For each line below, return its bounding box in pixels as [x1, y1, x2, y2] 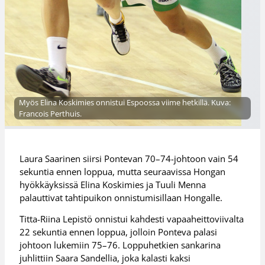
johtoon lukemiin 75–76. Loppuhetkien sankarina [20, 239, 221, 251]
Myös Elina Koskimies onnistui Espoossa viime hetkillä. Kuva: [19, 97, 231, 108]
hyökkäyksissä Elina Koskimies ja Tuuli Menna [20, 178, 206, 190]
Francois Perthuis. [19, 108, 82, 119]
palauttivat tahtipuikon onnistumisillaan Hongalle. [20, 191, 223, 203]
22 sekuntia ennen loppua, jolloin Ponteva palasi [20, 226, 218, 238]
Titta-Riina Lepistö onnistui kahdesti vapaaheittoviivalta [20, 213, 244, 225]
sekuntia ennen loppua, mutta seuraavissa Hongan [20, 165, 226, 177]
